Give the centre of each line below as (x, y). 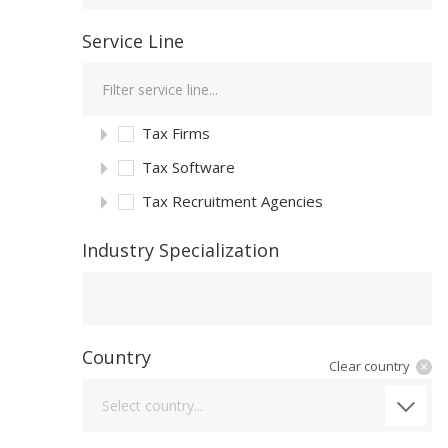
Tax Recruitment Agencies (232, 201)
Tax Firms (176, 133)
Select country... (152, 405)
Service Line (133, 41)
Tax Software (188, 167)
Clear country (369, 366)
